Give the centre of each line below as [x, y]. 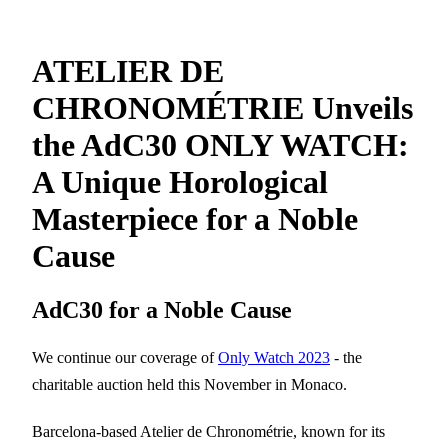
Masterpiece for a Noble [195, 219]
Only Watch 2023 [274, 357]
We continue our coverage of [125, 357]
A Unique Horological [180, 182]
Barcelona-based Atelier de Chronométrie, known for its [208, 431]
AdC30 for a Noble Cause [162, 309]
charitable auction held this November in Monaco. [189, 384]
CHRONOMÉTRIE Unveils [222, 108]
